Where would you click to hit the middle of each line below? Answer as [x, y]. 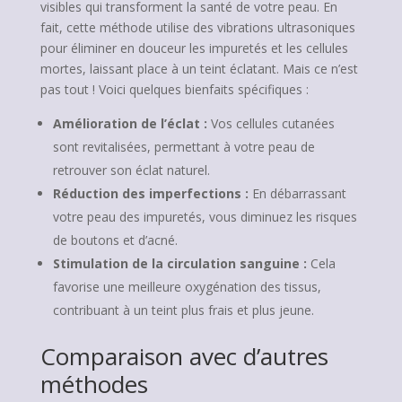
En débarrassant [297, 193]
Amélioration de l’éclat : [130, 123]
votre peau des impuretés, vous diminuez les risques [205, 217]
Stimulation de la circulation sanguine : [179, 263]
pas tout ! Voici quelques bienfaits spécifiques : [174, 89]
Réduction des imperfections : [150, 193]
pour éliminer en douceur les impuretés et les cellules [194, 48]
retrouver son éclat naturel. [131, 170]
